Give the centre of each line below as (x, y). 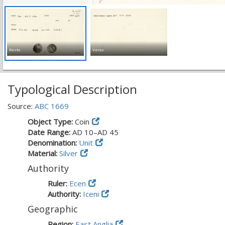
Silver (69, 153)
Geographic (53, 209)
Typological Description (72, 89)
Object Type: (51, 122)
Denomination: (53, 143)
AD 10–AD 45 (95, 132)
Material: (43, 153)
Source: (21, 106)
